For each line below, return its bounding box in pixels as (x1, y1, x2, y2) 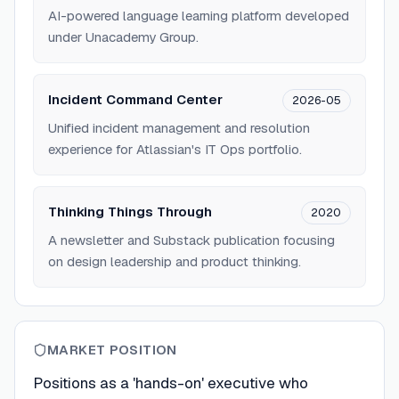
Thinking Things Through (48, 203, 212, 220)
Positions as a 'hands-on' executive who (33, 373, 308, 393)
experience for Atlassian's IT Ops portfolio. (48, 141, 302, 158)
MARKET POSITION (47, 341, 177, 358)
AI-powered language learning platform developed (48, 7, 349, 24)
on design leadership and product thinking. (48, 253, 301, 270)
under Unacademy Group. (48, 28, 199, 45)
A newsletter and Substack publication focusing (48, 232, 335, 248)
